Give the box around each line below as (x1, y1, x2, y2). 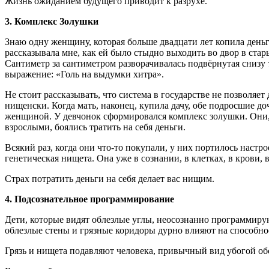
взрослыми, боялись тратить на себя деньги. (5, 122, 186, 133)
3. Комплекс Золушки (5, 16, 98, 27)
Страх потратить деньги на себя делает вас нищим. (5, 174, 214, 184)
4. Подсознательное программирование (5, 194, 174, 205)
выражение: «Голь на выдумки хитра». (5, 69, 164, 80)
